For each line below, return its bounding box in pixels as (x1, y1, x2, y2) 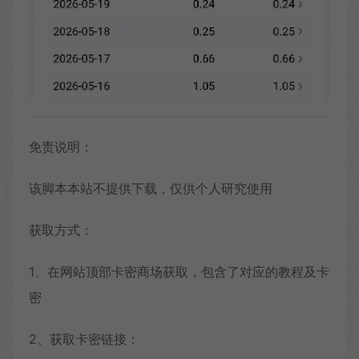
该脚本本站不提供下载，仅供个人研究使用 (29, 179, 272, 196)
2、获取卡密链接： (29, 330, 139, 347)
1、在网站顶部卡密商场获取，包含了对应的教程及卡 (29, 263, 329, 280)
